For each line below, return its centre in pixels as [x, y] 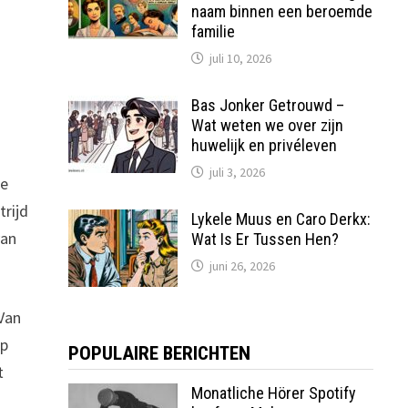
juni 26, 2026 [242, 266]
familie [213, 31]
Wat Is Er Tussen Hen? [265, 239]
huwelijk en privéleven [264, 145]
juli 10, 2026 [240, 58]
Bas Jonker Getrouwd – [267, 105]
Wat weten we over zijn [267, 125]
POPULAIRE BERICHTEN [159, 353]
